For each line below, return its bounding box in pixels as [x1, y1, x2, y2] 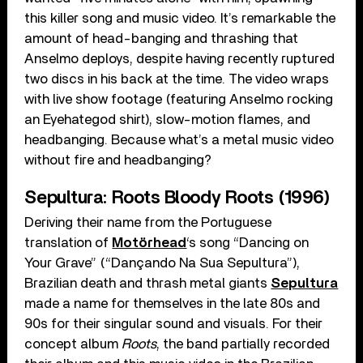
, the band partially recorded [156, 336, 331, 351]
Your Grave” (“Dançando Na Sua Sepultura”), [24, 255, 301, 270]
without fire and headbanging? [24, 152, 212, 167]
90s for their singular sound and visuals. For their [24, 316, 323, 331]
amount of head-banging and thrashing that [24, 31, 299, 45]
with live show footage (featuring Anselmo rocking [24, 92, 334, 106]
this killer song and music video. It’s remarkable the [24, 11, 336, 25]
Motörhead [112, 235, 187, 250]
